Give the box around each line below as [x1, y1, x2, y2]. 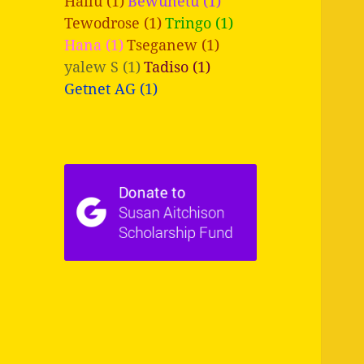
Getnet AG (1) [64, 78, 158, 98]
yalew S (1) [64, 56, 141, 76]
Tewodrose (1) [64, 12, 162, 32]
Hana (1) [64, 34, 124, 54]
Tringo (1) [165, 12, 234, 32]
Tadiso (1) [144, 56, 211, 76]
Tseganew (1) [127, 34, 220, 54]
